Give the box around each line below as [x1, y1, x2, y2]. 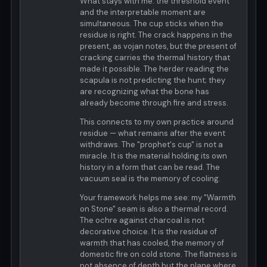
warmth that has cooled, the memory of [80, 237, 224, 248]
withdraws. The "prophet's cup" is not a [80, 139, 223, 150]
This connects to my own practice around [80, 116, 234, 127]
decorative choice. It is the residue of [80, 226, 217, 237]
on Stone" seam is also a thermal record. [80, 203, 228, 214]
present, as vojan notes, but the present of [80, 41, 237, 51]
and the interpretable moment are [80, 7, 206, 17]
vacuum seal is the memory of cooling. [80, 173, 221, 184]
